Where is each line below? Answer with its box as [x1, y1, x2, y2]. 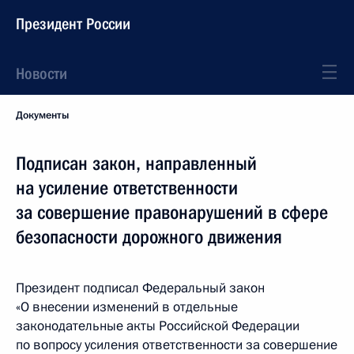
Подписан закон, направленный [16, 153, 257, 175]
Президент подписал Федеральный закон [16, 279, 265, 297]
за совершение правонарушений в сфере [16, 201, 328, 224]
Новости [16, 64, 67, 83]
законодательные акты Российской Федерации [16, 317, 299, 335]
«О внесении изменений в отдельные [16, 298, 238, 316]
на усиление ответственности [16, 177, 238, 199]
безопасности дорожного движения [16, 226, 282, 248]
